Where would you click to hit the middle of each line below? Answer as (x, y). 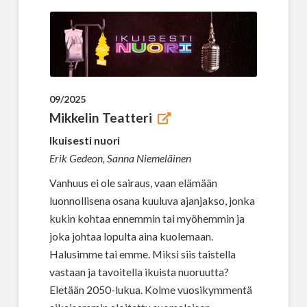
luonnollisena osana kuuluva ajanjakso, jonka (152, 200)
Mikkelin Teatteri (100, 117)
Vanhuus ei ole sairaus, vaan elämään (133, 182)
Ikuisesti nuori (84, 140)
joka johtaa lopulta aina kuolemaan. (131, 236)
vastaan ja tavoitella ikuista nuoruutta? (139, 271)
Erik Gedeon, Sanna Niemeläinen (120, 158)
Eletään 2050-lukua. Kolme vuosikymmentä (150, 289)
